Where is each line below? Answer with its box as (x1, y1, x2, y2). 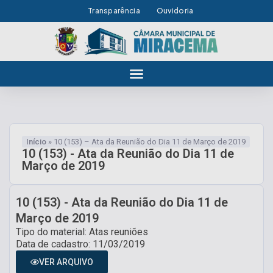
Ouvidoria (156, 6, 194, 15)
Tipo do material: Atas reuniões (16, 225, 148, 238)
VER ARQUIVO (39, 257, 93, 267)
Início (26, 136, 46, 146)
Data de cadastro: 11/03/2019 (16, 238, 145, 250)
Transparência (87, 6, 140, 15)
